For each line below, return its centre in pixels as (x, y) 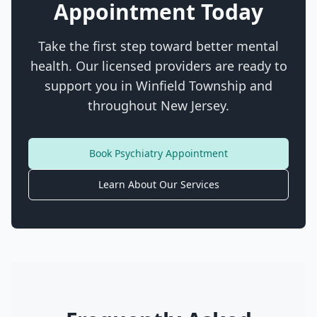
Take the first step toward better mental (158, 46)
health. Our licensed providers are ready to (158, 66)
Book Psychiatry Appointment (158, 153)
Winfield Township (191, 86)
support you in (90, 86)
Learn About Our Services (158, 184)
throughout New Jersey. (158, 105)
